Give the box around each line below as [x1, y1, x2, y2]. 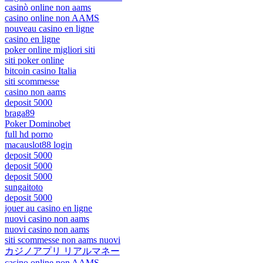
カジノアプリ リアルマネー [5, 245, 120, 256]
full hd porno [5, 129, 53, 139]
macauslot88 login [5, 139, 72, 150]
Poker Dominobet [5, 118, 70, 129]
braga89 [5, 107, 35, 118]
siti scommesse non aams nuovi [5, 234, 120, 245]
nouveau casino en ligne [5, 23, 94, 33]
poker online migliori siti [5, 44, 95, 55]
